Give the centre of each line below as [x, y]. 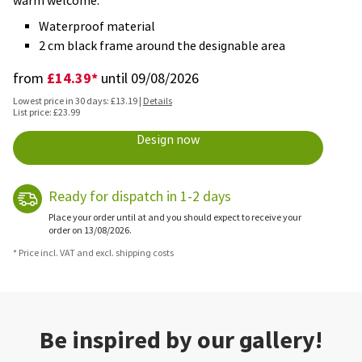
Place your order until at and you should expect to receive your [175, 217]
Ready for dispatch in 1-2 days [140, 196]
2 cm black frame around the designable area [162, 46]
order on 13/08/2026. [90, 230]
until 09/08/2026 [148, 78]
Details [158, 101]
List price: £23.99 [46, 112]
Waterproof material [97, 26]
